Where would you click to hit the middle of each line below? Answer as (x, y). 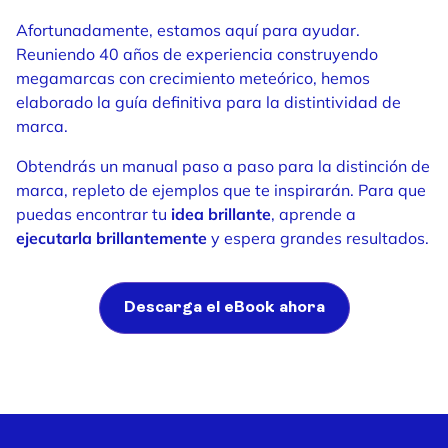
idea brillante (221, 214)
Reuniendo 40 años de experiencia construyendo (197, 54)
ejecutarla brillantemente (111, 238)
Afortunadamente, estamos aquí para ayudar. (188, 30)
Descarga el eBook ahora (224, 308)
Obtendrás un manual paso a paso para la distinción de (223, 166)
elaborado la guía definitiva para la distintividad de (208, 102)
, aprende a (313, 214)
